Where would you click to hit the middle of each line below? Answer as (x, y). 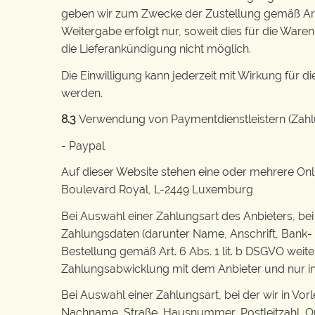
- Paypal (83, 146)
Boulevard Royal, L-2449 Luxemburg (157, 189)
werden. (82, 93)
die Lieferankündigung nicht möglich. (156, 49)
